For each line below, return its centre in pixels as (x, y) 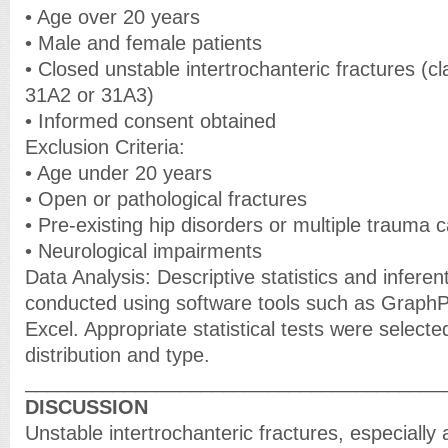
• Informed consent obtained (150, 121)
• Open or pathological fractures (166, 199)
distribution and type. (117, 355)
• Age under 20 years (118, 173)
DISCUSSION (86, 407)
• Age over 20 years (112, 17)
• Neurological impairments (143, 251)
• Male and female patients (143, 43)
